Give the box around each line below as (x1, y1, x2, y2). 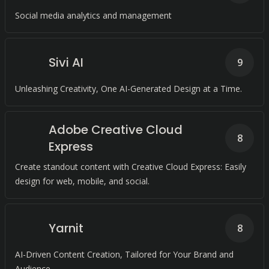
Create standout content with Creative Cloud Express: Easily (15, 161, 246, 172)
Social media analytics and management (15, 10, 172, 21)
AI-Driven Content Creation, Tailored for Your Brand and (15, 249, 234, 260)
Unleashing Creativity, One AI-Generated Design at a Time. (15, 83, 242, 94)
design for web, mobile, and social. (15, 175, 150, 187)
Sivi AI (49, 54, 83, 71)
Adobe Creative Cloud (49, 121, 183, 138)
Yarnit (49, 220, 83, 237)
